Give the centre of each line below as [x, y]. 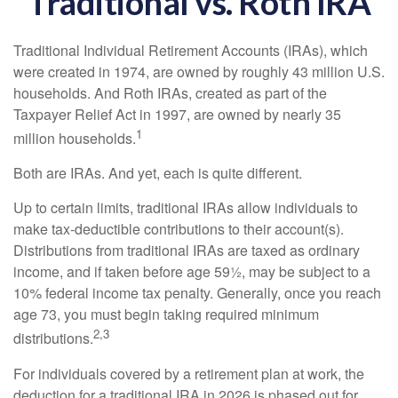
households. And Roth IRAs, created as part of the [170, 93]
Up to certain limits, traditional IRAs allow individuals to [186, 208]
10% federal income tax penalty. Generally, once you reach [197, 293]
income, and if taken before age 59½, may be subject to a [192, 272]
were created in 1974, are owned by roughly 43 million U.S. [199, 72]
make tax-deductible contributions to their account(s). [179, 229]
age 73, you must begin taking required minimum [166, 314]
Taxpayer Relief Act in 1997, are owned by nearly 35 [177, 114]
